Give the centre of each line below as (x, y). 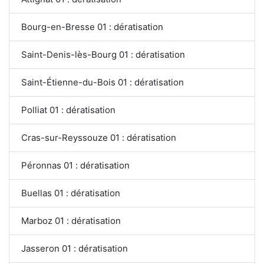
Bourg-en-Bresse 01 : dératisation (92, 27)
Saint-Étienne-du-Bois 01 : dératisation (103, 82)
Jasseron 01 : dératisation (75, 248)
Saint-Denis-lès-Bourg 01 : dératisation (103, 54)
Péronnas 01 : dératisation (75, 165)
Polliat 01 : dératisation (68, 110)
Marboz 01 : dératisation (71, 220)
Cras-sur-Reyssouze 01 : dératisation (99, 137)
